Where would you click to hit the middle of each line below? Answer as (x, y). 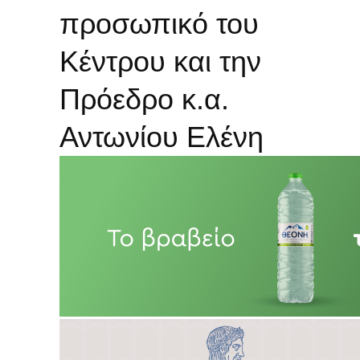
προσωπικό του (159, 24)
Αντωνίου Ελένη (162, 137)
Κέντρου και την (160, 62)
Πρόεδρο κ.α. (144, 100)
